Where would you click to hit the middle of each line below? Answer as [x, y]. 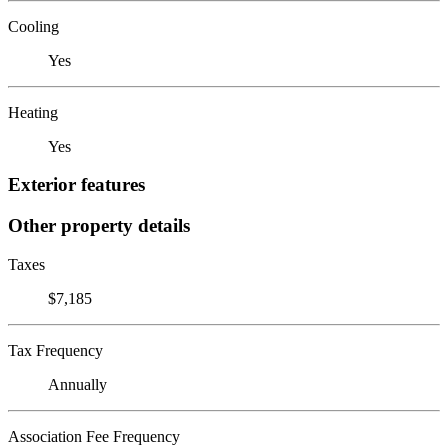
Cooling [33, 26]
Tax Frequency [55, 350]
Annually [77, 384]
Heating [33, 112]
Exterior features [76, 185]
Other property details [99, 225]
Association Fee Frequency [94, 436]
